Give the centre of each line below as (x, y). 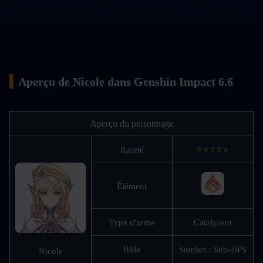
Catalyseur (213, 222)
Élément (132, 186)
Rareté (132, 149)
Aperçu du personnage (131, 123)
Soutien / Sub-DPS (213, 249)
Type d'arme (132, 222)
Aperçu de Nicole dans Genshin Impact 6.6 (126, 81)
